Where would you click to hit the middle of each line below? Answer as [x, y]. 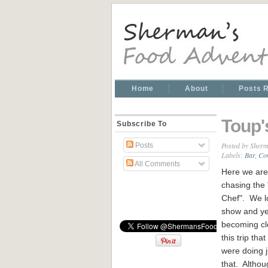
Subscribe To [142, 124]
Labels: [233, 155]
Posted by [236, 145]
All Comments [156, 163]
